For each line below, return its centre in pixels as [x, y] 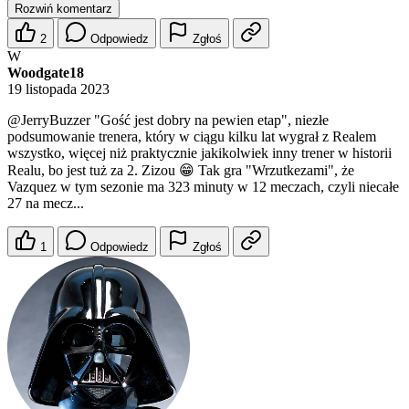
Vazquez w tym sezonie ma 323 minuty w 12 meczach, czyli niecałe [203, 187]
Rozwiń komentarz [63, 9]
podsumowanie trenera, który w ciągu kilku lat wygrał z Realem [192, 137]
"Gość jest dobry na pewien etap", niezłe [210, 121]
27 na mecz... [46, 204]
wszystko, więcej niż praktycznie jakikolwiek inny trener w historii [199, 153]
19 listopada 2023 [58, 89]
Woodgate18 [46, 73]
